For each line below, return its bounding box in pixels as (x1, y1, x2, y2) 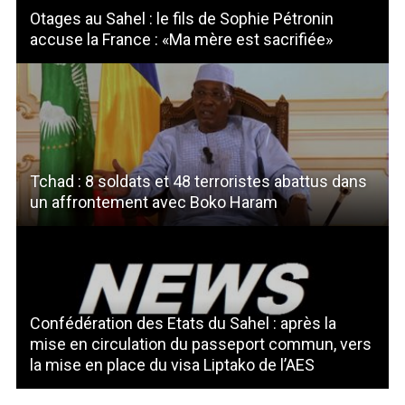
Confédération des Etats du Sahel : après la (29, 313, 336, 333)
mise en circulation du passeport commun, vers (29, 334, 372, 353)
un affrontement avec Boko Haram (29, 192, 278, 212)
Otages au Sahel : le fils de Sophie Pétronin (29, 8, 334, 28)
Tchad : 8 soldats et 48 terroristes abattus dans (29, 171, 367, 191)
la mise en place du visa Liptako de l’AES (29, 354, 315, 374)
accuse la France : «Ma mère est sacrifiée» (29, 29, 333, 49)
